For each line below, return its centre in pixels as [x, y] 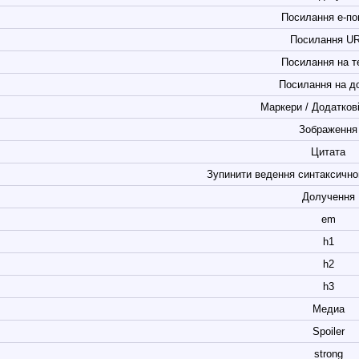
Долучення [328, 196]
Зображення [328, 129]
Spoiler [328, 331]
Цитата [328, 151]
